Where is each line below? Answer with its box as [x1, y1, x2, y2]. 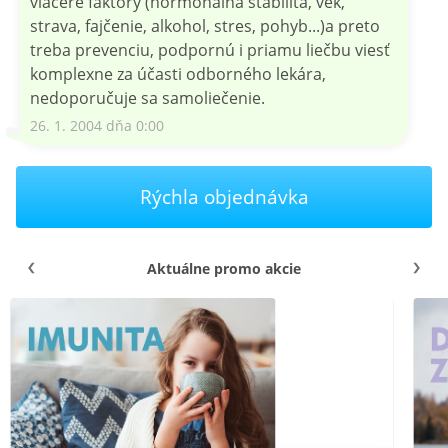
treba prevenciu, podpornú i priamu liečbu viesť [30, 38, 390, 61]
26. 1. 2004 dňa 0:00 [30, 115, 164, 135]
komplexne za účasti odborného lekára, [30, 62, 326, 85]
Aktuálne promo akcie [147, 258, 301, 278]
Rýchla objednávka [139, 182, 309, 210]
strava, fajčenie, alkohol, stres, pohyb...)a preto [30, 14, 380, 37]
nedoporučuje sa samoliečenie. [30, 86, 265, 109]
